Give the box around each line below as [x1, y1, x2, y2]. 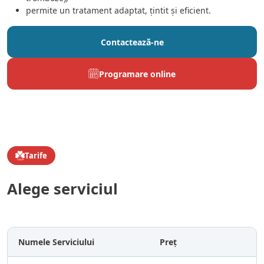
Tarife [25, 150, 47, 161]
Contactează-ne [100, 36, 164, 48]
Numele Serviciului [18, 236, 94, 248]
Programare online [99, 68, 176, 80]
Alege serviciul [7, 179, 118, 200]
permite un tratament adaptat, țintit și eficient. [26, 5, 211, 16]
